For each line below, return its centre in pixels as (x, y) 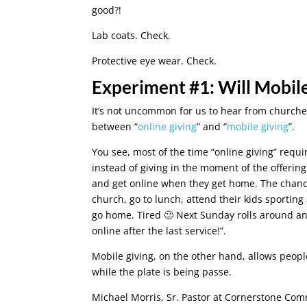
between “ (115, 126)
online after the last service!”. (159, 230)
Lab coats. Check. (132, 35)
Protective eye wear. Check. (155, 60)
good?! (107, 10)
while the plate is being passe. (162, 271)
